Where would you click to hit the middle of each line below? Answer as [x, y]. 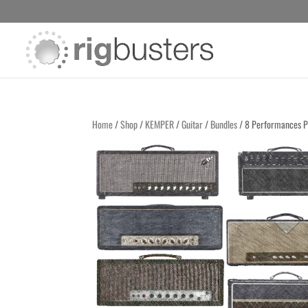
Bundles [224, 124]
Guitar [192, 124]
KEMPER [160, 124]
